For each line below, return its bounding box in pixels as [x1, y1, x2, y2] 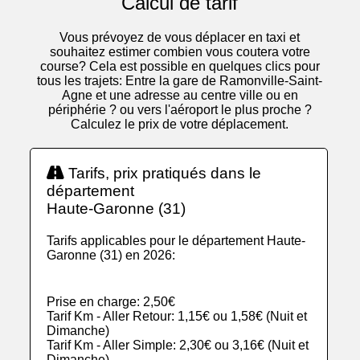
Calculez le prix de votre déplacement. [71, 117, 289, 132]
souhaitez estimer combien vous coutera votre [49, 45, 310, 59]
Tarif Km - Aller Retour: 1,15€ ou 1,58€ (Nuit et [47, 309, 308, 324]
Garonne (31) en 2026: [47, 248, 176, 263]
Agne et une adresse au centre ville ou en [61, 88, 298, 103]
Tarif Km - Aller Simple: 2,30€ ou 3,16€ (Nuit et [47, 338, 309, 353]
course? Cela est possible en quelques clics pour [39, 59, 320, 74]
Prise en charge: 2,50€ [47, 295, 176, 309]
